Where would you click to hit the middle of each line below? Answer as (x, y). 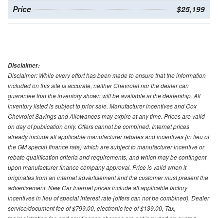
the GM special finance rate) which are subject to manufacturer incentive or (106, 146)
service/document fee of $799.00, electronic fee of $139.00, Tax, (92, 208)
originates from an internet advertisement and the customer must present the (108, 177)
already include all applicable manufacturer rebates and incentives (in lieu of (109, 136)
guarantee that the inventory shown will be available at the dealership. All (104, 95)
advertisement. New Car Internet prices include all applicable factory (98, 187)
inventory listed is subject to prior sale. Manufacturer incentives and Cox (102, 106)
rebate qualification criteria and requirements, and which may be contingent (107, 157)
